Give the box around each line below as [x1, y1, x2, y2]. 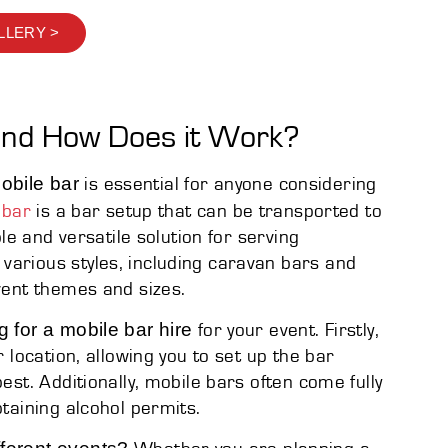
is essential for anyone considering [79, 174, 377, 194]
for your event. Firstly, [192, 320, 379, 340]
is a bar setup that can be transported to [31, 201, 382, 221]
